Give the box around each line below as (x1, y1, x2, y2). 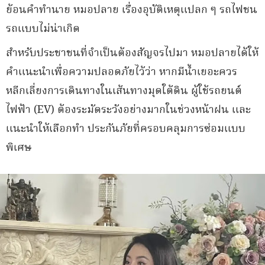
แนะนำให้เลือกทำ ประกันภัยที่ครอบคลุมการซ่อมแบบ (6, 121, 245, 138)
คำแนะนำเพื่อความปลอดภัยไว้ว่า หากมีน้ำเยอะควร (6, 64, 237, 81)
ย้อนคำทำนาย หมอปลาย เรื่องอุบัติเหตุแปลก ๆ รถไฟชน (6, 2, 257, 19)
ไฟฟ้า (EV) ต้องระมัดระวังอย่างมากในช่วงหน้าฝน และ (6, 102, 251, 119)
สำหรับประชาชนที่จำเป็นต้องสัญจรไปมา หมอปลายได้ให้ (6, 45, 258, 62)
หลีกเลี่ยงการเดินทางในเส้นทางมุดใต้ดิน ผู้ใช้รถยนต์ (6, 83, 242, 100)
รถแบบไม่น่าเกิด (6, 21, 80, 38)
